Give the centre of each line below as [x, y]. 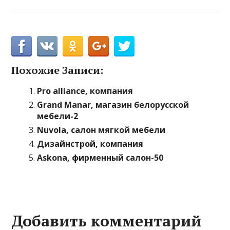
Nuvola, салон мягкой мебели [101, 130]
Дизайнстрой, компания [90, 144]
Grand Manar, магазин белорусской [113, 105]
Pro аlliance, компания [85, 91]
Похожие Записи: [57, 70]
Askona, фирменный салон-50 [100, 158]
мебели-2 [58, 116]
